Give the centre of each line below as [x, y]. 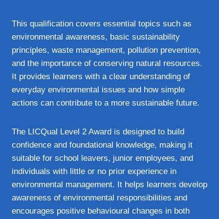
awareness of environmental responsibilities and [99, 198]
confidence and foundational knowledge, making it [102, 145]
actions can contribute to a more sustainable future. [106, 103]
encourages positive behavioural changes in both [101, 211]
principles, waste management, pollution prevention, [106, 50]
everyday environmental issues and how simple [98, 90]
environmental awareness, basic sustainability [96, 37]
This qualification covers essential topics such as [102, 24]
